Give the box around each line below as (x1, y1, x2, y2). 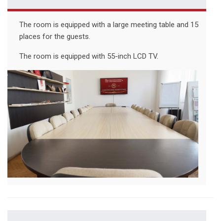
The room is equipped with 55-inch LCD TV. (19, 52, 158, 61)
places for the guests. (19, 32, 90, 41)
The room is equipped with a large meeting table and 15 (19, 20, 198, 30)
